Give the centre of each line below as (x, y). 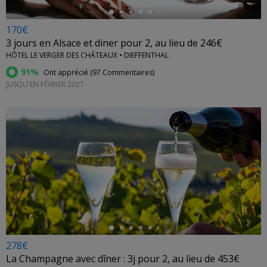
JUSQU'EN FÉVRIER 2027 (45, 85)
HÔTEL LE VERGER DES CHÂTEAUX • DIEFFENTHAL (87, 55)
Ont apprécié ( (67, 73)
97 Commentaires (122, 73)
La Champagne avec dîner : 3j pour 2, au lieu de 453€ (123, 259)
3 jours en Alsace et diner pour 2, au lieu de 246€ (114, 43)
